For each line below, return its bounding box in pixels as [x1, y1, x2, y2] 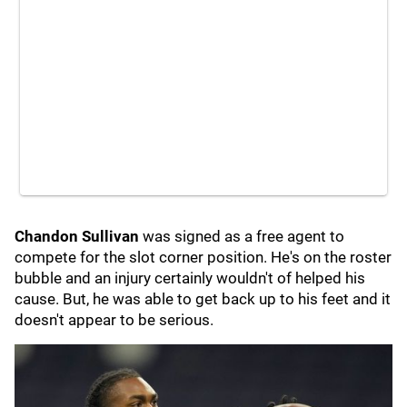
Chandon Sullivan [15, 227, 139, 245]
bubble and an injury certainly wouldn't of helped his [15, 269, 365, 287]
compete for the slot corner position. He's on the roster [15, 248, 392, 266]
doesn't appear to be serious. [15, 311, 213, 329]
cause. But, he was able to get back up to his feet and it [15, 290, 391, 308]
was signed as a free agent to [139, 227, 344, 245]
